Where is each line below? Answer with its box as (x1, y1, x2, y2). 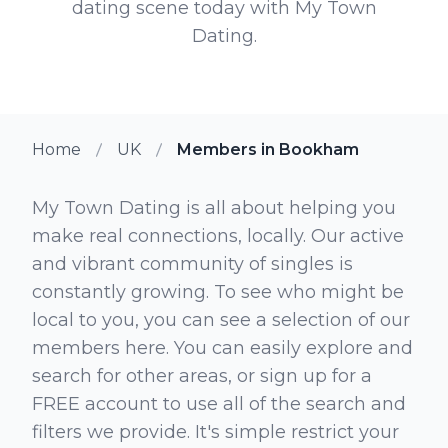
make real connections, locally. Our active (32, 224, 404, 247)
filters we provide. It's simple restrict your (32, 420, 399, 443)
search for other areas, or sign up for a (32, 364, 372, 387)
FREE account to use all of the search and (32, 392, 406, 415)
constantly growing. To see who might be (32, 280, 404, 303)
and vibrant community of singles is (32, 252, 353, 275)
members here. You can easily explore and (32, 336, 413, 359)
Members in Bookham (177, 139, 359, 159)
